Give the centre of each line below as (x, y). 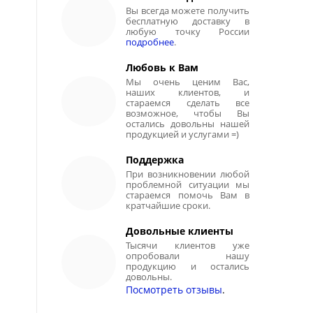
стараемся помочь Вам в (188, 196)
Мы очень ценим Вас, (188, 82)
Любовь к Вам (162, 68)
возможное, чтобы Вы (188, 114)
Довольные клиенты (180, 231)
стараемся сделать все (188, 103)
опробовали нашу (188, 256)
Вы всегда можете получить (188, 11)
